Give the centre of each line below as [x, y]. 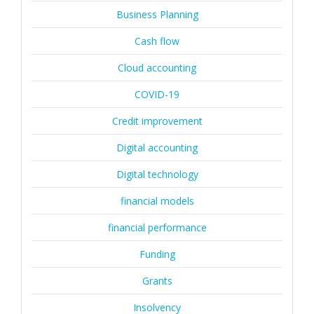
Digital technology [157, 174]
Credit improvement [157, 121]
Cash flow [157, 41]
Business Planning [157, 14]
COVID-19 [157, 94]
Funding [157, 254]
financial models [157, 201]
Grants [157, 281]
